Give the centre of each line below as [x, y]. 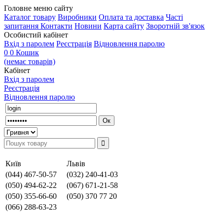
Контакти [56, 26]
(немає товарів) [30, 61]
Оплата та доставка [131, 17]
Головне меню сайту [38, 8]
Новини [88, 26]
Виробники [77, 17]
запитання [22, 26]
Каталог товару [30, 17]
